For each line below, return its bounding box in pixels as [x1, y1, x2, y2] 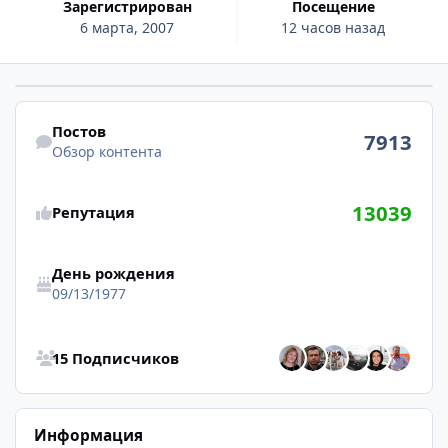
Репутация [51, 202, 135, 223]
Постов [51, 120, 106, 141]
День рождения [51, 263, 175, 284]
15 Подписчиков [51, 347, 179, 368]
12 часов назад [281, 17, 386, 37]
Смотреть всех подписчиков [15, 323, 210, 343]
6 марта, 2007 [80, 17, 175, 37]
